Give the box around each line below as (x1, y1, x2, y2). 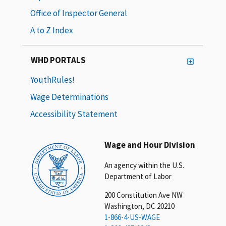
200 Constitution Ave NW (104, 190, 183, 200)
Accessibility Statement (30, 108, 118, 120)
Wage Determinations (30, 91, 108, 102)
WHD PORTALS (31, 54, 86, 66)
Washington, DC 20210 (104, 201, 175, 211)
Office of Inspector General (30, 7, 127, 19)
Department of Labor (104, 171, 172, 181)
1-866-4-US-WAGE (104, 212, 160, 222)
